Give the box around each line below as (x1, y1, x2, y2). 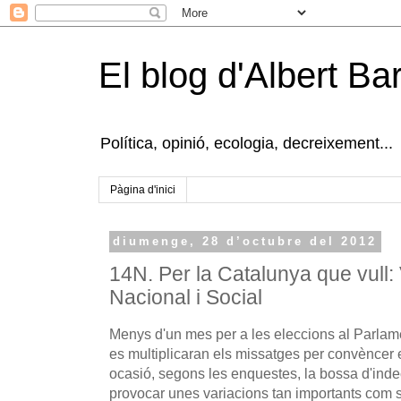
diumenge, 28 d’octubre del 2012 (113, 235, 378, 249)
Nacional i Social (109, 286, 262, 309)
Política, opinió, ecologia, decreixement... (100, 134, 393, 152)
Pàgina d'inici (110, 183, 175, 197)
